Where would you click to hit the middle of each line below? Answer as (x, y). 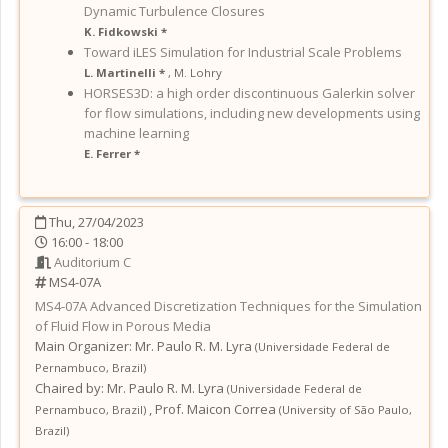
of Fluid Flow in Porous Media (123, 325)
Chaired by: (69, 387)
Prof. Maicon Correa (217, 408)
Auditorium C (92, 261)
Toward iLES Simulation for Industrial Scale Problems (243, 51)
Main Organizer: (83, 345)
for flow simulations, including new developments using (252, 112)
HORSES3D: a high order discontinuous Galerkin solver (249, 92)
